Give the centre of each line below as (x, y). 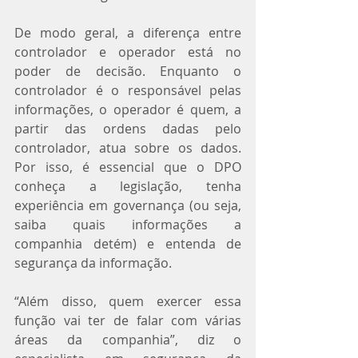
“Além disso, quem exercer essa (128, 301)
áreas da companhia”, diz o (128, 339)
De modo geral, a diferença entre (128, 32)
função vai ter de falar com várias (128, 320)
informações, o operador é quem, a (128, 109)
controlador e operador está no (128, 52)
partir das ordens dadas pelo (128, 128)
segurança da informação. (93, 263)
